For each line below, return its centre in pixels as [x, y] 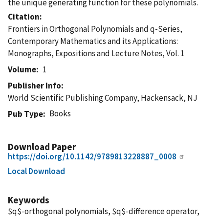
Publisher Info [34, 85]
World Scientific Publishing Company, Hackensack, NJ [103, 98]
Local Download [36, 171]
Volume [22, 69]
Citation [24, 16]
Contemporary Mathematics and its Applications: [93, 41]
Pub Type [25, 114]
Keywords [29, 200]
